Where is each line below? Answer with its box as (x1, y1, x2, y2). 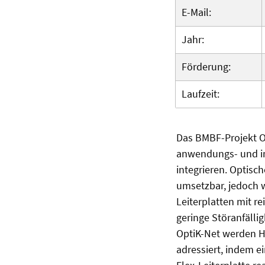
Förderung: (182, 59, 233, 73)
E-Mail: (182, 5, 214, 19)
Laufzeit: (182, 86, 222, 101)
